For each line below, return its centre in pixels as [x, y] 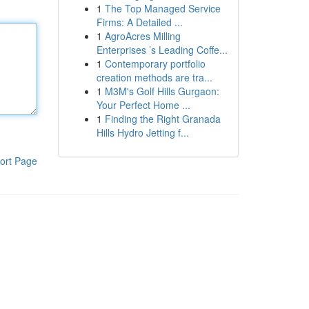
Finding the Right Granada [162, 119]
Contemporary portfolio [155, 63]
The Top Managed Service [162, 8]
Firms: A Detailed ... [139, 22]
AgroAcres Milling [142, 36]
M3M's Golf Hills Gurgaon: [162, 91]
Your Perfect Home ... [143, 105]
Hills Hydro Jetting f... [142, 132]
